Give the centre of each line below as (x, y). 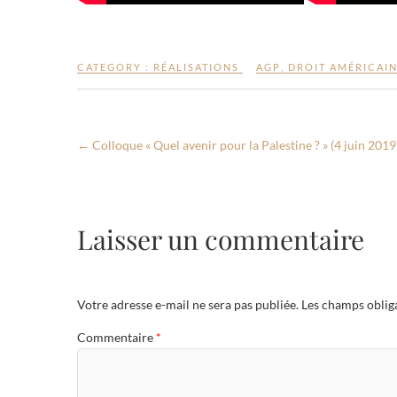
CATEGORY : (115, 67)
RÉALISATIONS (196, 67)
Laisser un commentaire (221, 239)
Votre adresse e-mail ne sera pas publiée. (188, 305)
